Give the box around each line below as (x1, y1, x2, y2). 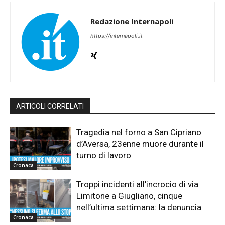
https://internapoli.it (90, 32, 143, 40)
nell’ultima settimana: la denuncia (76, 202, 202, 213)
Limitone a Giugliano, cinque (76, 191, 183, 201)
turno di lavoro (76, 150, 132, 161)
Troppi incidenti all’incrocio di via (76, 179, 199, 190)
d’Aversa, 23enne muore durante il (76, 139, 204, 149)
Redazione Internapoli (90, 16, 173, 27)
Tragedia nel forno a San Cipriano (76, 127, 202, 138)
